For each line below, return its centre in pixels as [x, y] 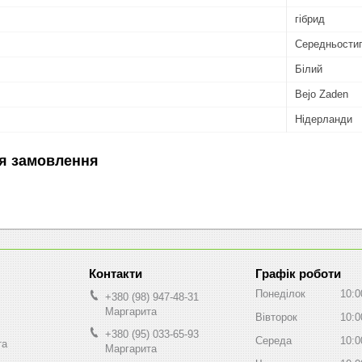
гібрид [310, 19]
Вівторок [276, 317]
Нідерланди [324, 119]
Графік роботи [298, 273]
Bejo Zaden [322, 94]
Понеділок [280, 293]
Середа [274, 340]
